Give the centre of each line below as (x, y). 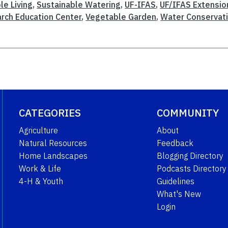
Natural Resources (53, 143)
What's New (179, 194)
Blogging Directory (190, 156)
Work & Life (40, 169)
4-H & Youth (41, 181)
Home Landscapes (53, 156)
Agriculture (38, 131)
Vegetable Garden (121, 17)
